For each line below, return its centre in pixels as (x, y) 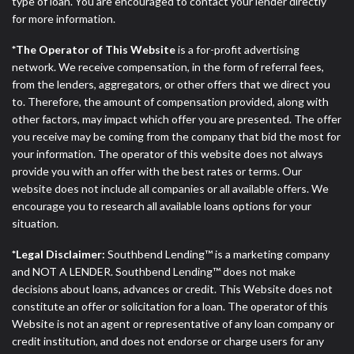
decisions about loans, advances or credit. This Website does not (172, 289)
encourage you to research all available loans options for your (162, 206)
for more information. (64, 19)
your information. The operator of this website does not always (168, 154)
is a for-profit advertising (237, 50)
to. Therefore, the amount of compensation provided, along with (170, 102)
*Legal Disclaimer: (58, 254)
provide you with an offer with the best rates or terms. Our (157, 171)
